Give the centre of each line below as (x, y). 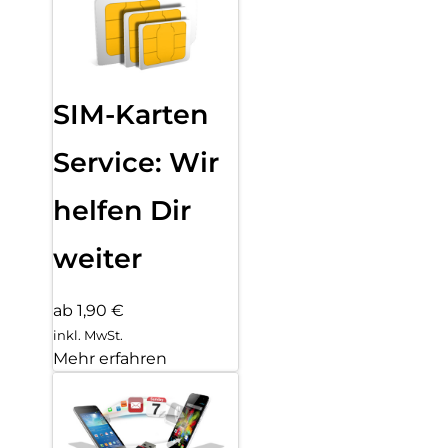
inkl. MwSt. (88, 335)
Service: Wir (136, 163)
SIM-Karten (131, 115)
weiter (97, 259)
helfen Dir (122, 211)
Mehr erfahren (110, 359)
